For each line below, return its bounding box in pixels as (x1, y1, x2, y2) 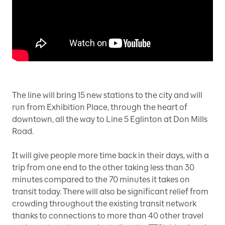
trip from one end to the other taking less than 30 (12, 162, 194, 172)
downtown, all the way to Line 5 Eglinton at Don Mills (12, 114, 207, 124)
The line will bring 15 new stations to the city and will (12, 90, 202, 100)
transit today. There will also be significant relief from (12, 186, 208, 196)
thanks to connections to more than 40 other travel (12, 210, 203, 220)
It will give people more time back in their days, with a (12, 150, 209, 160)
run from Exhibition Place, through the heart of (12, 102, 187, 112)
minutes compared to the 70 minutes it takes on (12, 174, 190, 184)
